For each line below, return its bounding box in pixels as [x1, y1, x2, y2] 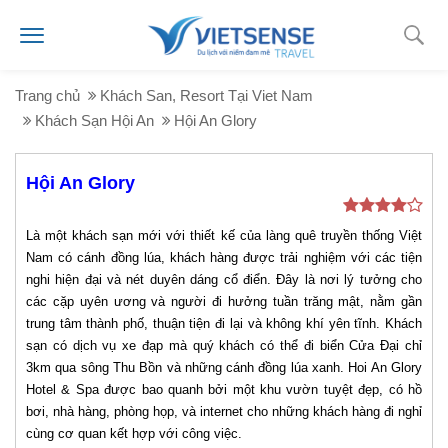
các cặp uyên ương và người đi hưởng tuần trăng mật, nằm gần [26, 294, 422, 309]
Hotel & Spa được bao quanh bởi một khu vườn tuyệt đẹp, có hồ [26, 382, 422, 397]
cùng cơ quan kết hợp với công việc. [26, 426, 242, 441]
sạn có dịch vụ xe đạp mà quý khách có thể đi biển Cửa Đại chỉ [26, 338, 422, 353]
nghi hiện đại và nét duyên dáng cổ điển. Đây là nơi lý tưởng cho [26, 272, 422, 287]
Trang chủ [15, 87, 80, 104]
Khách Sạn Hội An [35, 112, 154, 129]
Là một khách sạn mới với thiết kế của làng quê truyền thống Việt [26, 228, 422, 243]
